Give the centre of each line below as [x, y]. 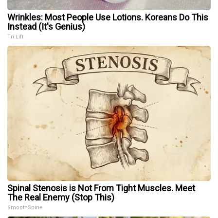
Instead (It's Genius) [46, 27]
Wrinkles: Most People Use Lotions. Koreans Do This [108, 18]
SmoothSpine [25, 208]
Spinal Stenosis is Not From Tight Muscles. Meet [101, 188]
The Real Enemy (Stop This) [61, 198]
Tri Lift [15, 37]
